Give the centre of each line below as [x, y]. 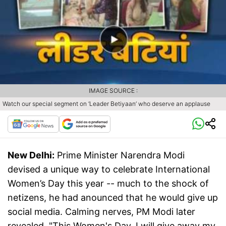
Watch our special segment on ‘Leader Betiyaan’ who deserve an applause [106, 104]
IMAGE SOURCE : [113, 91]
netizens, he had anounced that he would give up [113, 198]
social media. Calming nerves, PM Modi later [101, 212]
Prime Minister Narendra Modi [121, 155]
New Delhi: [31, 155]
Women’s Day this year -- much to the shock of [108, 184]
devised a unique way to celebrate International [109, 169]
